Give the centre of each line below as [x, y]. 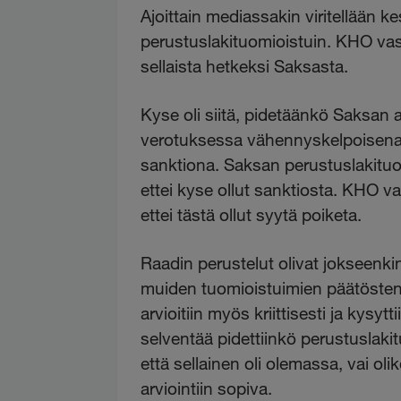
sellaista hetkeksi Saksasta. [245, 65]
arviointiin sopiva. [207, 388]
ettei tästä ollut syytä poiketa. [252, 214]
